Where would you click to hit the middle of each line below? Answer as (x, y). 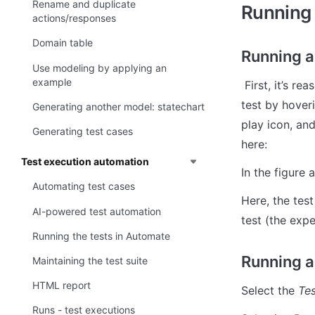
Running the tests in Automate (101, 236)
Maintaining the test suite (90, 260)
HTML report (62, 285)
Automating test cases (84, 186)
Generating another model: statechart (118, 106)
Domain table (63, 43)
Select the (270, 290)
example (52, 82)
